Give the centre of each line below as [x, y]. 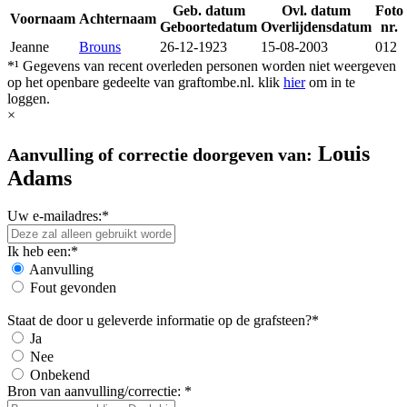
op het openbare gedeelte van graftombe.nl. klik [145, 82]
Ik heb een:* [43, 252]
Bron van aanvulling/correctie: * [99, 392]
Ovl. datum [316, 10]
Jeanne [30, 46]
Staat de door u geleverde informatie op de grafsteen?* [163, 321]
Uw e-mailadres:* [58, 216]
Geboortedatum [208, 26]
